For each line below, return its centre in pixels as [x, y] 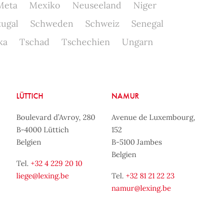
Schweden [52, 24]
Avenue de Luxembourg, [154, 117]
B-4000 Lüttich [42, 130]
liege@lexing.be [42, 176]
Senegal [147, 24]
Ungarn [137, 42]
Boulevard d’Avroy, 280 [55, 117]
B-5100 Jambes [137, 142]
